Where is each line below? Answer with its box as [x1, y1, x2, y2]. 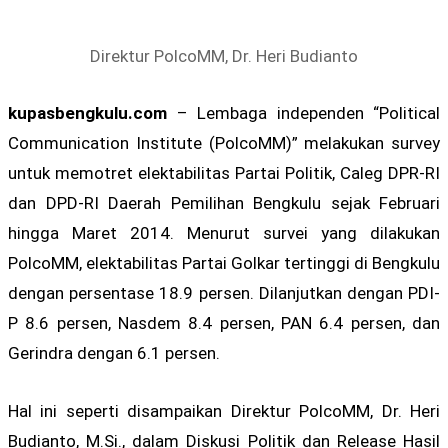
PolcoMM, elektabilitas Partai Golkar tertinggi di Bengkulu [8, 253, 440, 274]
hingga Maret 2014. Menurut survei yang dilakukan [8, 223, 440, 244]
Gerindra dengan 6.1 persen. [8, 343, 220, 364]
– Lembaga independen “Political [167, 103, 440, 124]
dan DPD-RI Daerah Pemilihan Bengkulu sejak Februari [8, 193, 440, 214]
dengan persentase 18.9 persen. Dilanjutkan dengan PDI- [8, 283, 440, 304]
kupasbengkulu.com [8, 103, 167, 124]
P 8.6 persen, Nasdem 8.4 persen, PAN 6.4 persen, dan [8, 313, 440, 334]
